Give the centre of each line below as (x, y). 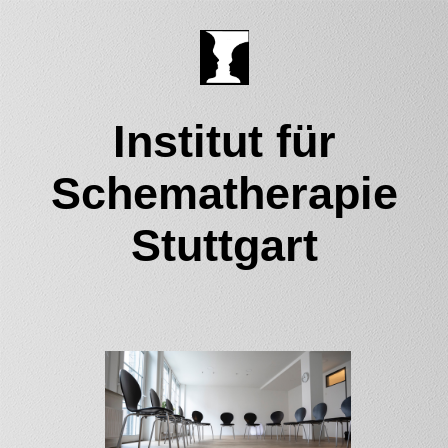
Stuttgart (224, 245)
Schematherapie (224, 193)
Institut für (224, 141)
